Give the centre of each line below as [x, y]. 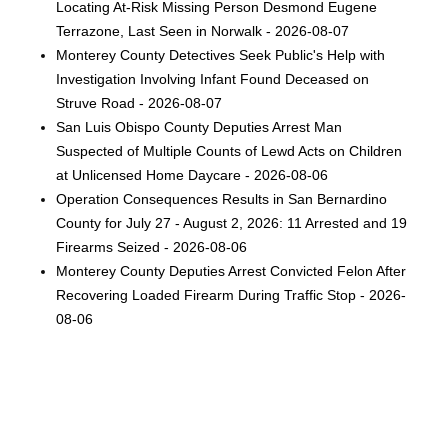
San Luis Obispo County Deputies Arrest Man [199, 127]
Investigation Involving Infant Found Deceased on [213, 79]
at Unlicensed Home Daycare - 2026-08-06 [192, 175]
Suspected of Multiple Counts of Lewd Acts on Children [229, 151]
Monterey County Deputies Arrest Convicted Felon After [231, 271]
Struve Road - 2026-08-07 [139, 103]
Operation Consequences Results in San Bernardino [222, 199]
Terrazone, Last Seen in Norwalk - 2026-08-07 [203, 31]
